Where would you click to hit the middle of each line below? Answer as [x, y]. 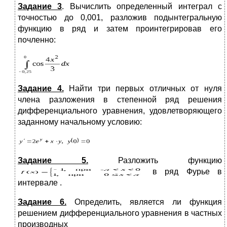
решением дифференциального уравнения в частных [120, 213]
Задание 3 [40, 6]
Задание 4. [41, 88]
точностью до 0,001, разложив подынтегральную [120, 17]
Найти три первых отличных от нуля [143, 88]
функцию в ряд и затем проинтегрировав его [120, 28]
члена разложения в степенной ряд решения [120, 99]
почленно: [37, 40]
